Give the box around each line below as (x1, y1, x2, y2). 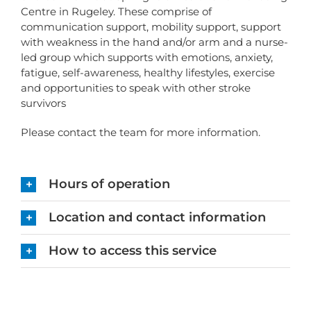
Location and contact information (49, 210, 266, 226)
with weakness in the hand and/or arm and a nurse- (21, 35, 288, 49)
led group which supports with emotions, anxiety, (21, 51, 273, 65)
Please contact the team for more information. (21, 126, 260, 140)
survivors (21, 96, 66, 110)
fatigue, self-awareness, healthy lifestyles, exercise (21, 66, 275, 80)
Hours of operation (49, 176, 170, 192)
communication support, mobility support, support (21, 20, 281, 34)
